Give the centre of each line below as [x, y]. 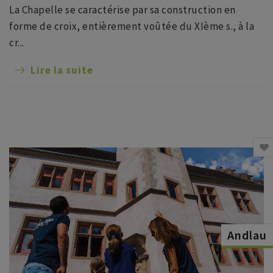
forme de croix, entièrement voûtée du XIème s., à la [132, 26]
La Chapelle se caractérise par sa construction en [122, 10]
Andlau [247, 235]
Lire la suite [62, 70]
